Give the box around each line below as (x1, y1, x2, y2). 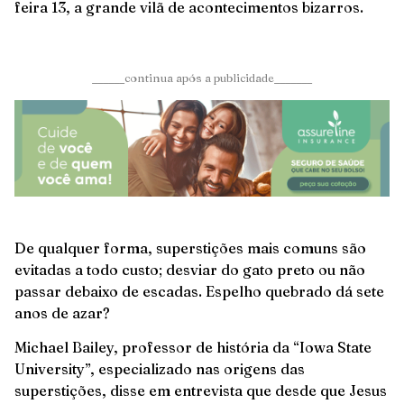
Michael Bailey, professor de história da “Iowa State (14, 337, 372, 356)
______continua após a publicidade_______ (92, 69, 312, 85)
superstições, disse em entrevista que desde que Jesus (14, 381, 387, 399)
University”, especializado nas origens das (14, 359, 305, 378)
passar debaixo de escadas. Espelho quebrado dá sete (14, 281, 384, 300)
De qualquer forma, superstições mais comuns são (14, 238, 366, 257)
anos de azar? (14, 303, 110, 322)
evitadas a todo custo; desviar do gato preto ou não (14, 260, 365, 279)
